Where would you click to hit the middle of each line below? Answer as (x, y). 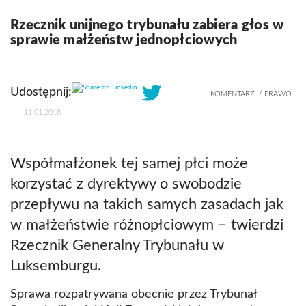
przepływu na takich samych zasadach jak (147, 204)
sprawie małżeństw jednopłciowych (124, 40)
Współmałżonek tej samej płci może (129, 163)
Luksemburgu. (56, 265)
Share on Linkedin (110, 87)
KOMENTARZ (233, 94)
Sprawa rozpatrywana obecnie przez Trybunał (134, 294)
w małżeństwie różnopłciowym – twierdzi (147, 224)
